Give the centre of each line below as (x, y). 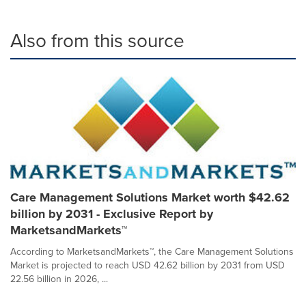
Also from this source (97, 41)
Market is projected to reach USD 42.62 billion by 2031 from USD (148, 265)
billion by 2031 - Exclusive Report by (112, 214)
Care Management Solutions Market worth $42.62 (150, 197)
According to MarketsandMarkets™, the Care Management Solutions (152, 252)
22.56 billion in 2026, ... (59, 279)
